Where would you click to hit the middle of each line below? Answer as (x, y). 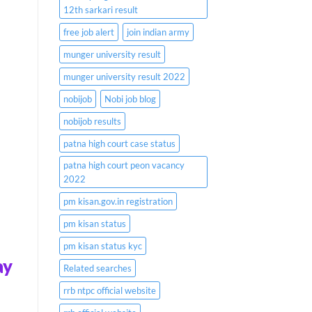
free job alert (88, 32)
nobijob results (92, 122)
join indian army (158, 32)
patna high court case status (119, 144)
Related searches (97, 268)
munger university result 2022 (124, 77)
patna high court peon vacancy (124, 165)
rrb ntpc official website (109, 291)
